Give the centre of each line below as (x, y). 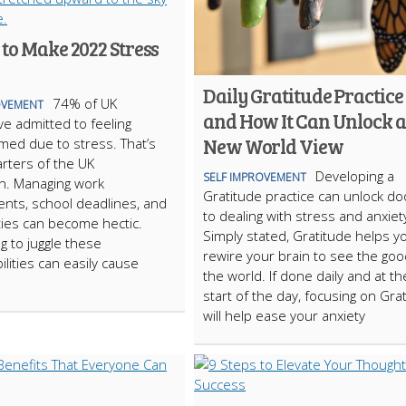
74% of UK (85, 103)
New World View (273, 146)
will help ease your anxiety (284, 315)
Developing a (355, 176)
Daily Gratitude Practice (303, 95)
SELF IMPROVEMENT (255, 177)
